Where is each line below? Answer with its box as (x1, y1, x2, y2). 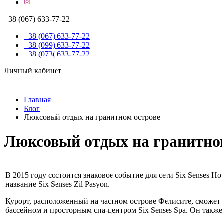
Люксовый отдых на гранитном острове (24, 113, 160, 121)
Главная (24, 95, 51, 104)
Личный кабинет (4, 66, 61, 75)
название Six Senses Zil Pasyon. (5, 179, 110, 188)
